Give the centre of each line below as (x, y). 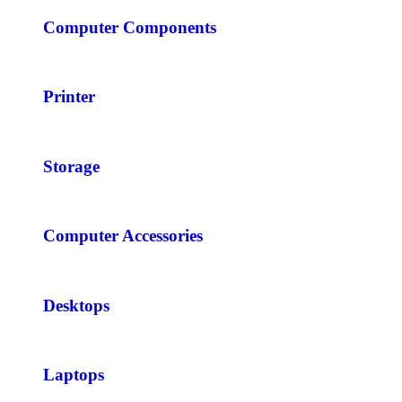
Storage (71, 166)
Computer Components (130, 27)
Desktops (76, 305)
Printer (69, 97)
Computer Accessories (123, 236)
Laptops (74, 375)
